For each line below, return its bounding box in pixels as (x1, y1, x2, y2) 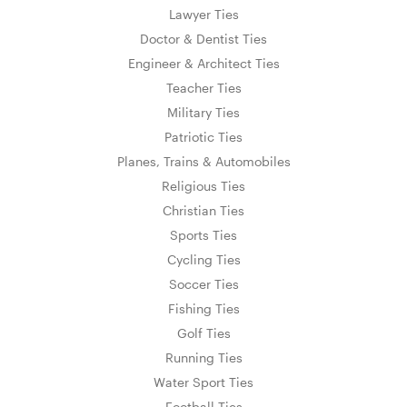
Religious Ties (162, 177, 245, 194)
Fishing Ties (167, 300, 240, 316)
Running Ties (164, 349, 243, 365)
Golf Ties (176, 324, 231, 341)
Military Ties (167, 104, 240, 120)
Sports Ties (170, 226, 237, 243)
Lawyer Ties (168, 5, 239, 22)
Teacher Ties (165, 79, 242, 95)
